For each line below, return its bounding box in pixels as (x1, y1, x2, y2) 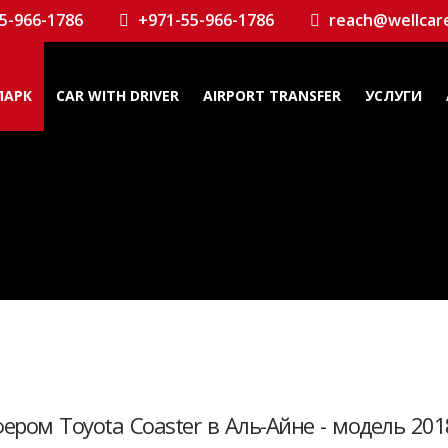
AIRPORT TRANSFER (202, 86, 341, 105)
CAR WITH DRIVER (55, 86, 179, 105)
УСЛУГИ (364, 86, 422, 105)
